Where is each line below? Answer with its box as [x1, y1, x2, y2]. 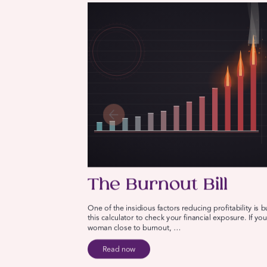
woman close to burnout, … [88, 224, 181, 232]
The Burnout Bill [88, 176, 228, 195]
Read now [102, 246, 136, 253]
